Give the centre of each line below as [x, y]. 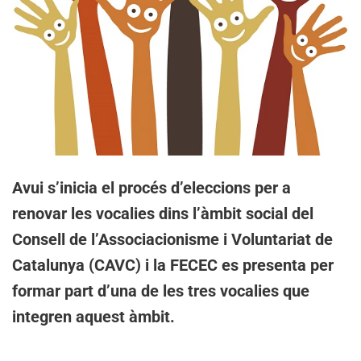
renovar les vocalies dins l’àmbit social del [163, 213]
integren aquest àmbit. [93, 316]
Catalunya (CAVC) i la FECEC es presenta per [173, 265]
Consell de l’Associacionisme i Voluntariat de [172, 239]
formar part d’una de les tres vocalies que [161, 290]
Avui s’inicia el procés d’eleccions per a [151, 187]
